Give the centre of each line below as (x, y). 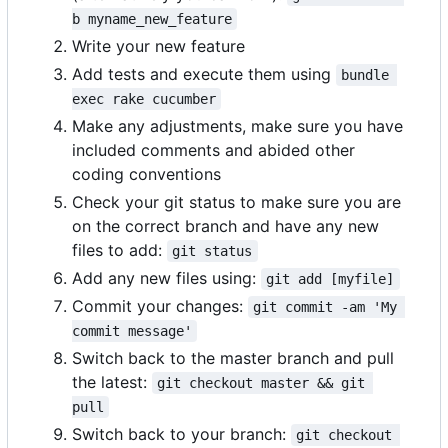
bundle (369, 75)
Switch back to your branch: (181, 434)
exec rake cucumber (144, 99)
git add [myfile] (330, 279)
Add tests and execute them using (204, 74)
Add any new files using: (166, 278)
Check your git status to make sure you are (236, 202)
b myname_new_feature (152, 19)
